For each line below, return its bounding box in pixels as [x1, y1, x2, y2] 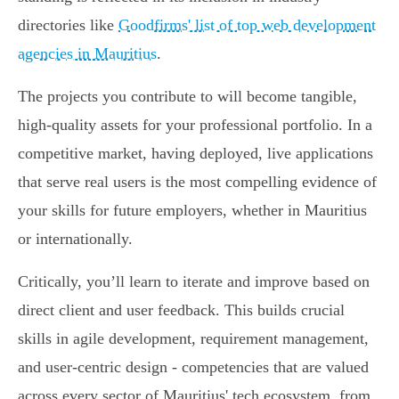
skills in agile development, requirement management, [18, 330, 369, 348]
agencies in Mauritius [18, 45, 157, 63]
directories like [18, 16, 118, 35]
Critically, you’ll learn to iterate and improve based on [18, 273, 370, 291]
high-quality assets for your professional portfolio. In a [18, 116, 372, 134]
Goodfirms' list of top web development [118, 16, 376, 35]
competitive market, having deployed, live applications [18, 144, 373, 163]
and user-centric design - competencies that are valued [18, 358, 369, 377]
